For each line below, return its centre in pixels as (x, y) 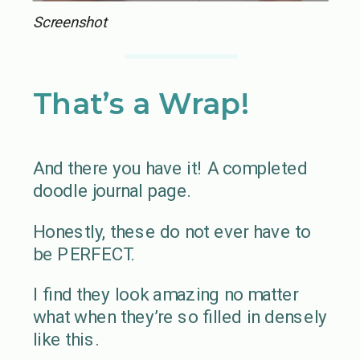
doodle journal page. (111, 190)
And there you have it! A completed (170, 168)
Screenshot (70, 22)
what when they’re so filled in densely (180, 316)
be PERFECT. (83, 253)
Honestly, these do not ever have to (172, 231)
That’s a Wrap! (141, 103)
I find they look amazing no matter (165, 294)
